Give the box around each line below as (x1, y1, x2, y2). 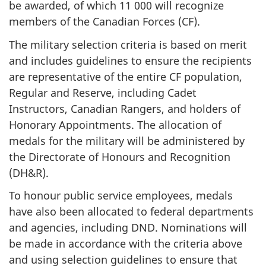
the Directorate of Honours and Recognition (9, 149, 230, 164)
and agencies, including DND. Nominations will (9, 220, 247, 235)
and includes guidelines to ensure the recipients (9, 53, 252, 68)
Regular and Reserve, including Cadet (9, 85, 197, 100)
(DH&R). (9, 165, 49, 180)
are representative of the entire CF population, (9, 69, 242, 84)
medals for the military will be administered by (9, 133, 245, 148)
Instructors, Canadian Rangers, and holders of (9, 101, 240, 116)
